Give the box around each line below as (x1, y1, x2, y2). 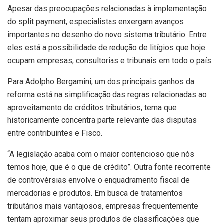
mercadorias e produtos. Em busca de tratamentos (7, 188, 183, 198)
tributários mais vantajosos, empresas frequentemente (7, 201, 198, 211)
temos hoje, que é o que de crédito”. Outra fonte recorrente (7, 162, 211, 172)
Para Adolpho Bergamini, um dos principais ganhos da (7, 76, 194, 86)
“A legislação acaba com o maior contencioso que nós (7, 149, 194, 159)
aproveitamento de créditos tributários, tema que (7, 102, 177, 112)
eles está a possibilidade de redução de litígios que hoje (7, 42, 205, 52)
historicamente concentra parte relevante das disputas (7, 115, 197, 125)
